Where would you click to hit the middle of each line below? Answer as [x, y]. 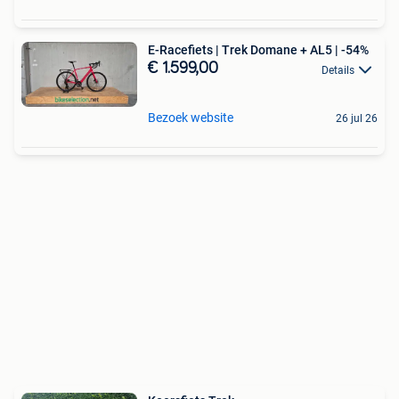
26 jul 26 [357, 118]
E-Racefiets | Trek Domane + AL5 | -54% [258, 50]
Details [338, 70]
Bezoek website [191, 117]
